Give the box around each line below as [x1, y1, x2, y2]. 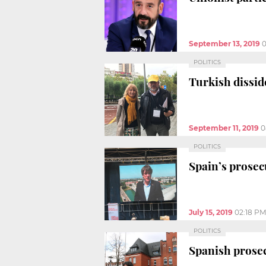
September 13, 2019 [189, 39, 260, 48]
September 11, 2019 [189, 123, 259, 132]
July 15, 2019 [189, 207, 233, 217]
